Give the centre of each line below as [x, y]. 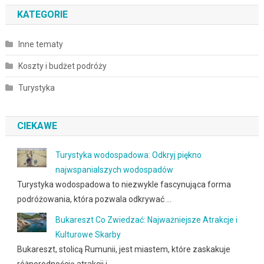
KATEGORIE [42, 14]
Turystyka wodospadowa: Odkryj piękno [128, 155]
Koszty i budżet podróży [62, 66]
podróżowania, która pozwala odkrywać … [94, 199]
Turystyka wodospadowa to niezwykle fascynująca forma [124, 184]
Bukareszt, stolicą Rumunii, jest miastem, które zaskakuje [123, 249]
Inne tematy [40, 44]
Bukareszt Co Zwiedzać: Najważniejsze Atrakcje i [146, 220]
